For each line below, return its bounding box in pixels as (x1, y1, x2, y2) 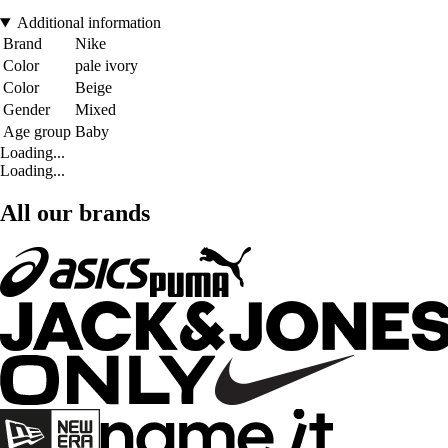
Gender (3, 101, 50, 119)
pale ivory (75, 57, 138, 75)
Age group (3, 123, 71, 141)
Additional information (16, 14, 161, 32)
